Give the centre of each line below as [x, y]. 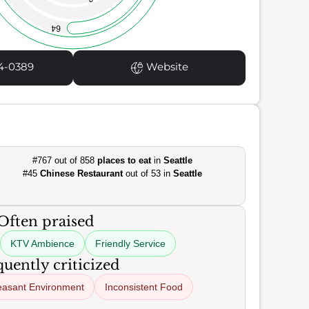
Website [166, 67]
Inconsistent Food [144, 287]
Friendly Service [130, 243]
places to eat [124, 160]
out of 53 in [148, 173]
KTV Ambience [42, 243]
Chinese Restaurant [81, 173]
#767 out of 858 [64, 160]
